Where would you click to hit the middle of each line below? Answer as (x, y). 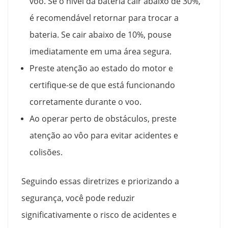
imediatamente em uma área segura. (101, 51)
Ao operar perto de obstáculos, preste (103, 118)
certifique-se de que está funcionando (103, 85)
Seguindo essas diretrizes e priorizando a (101, 181)
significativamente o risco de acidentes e (99, 215)
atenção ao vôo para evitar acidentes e (104, 135)
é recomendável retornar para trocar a (104, 18)
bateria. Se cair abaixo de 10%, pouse (101, 34)
